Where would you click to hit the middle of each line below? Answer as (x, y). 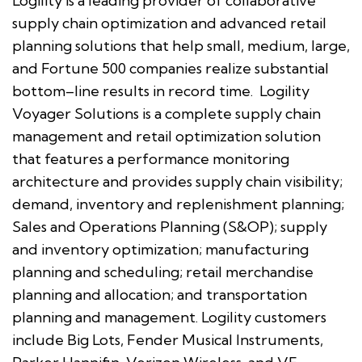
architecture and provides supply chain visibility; (177, 181)
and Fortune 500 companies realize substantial (170, 68)
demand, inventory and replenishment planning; (178, 204)
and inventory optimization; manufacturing (160, 249)
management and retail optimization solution (166, 136)
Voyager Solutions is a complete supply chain (166, 113)
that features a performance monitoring (151, 158)
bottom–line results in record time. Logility (161, 90)
